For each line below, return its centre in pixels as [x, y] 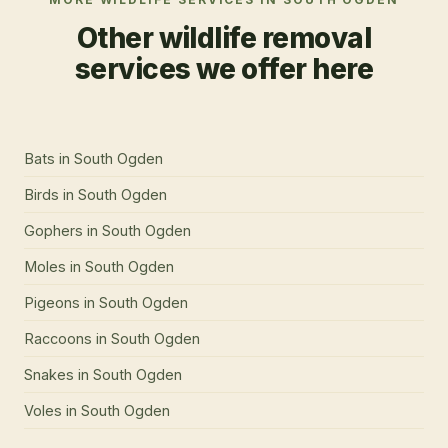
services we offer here [224, 69]
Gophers [53, 231]
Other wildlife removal [224, 38]
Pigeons [52, 303]
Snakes [49, 375]
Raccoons [58, 339]
